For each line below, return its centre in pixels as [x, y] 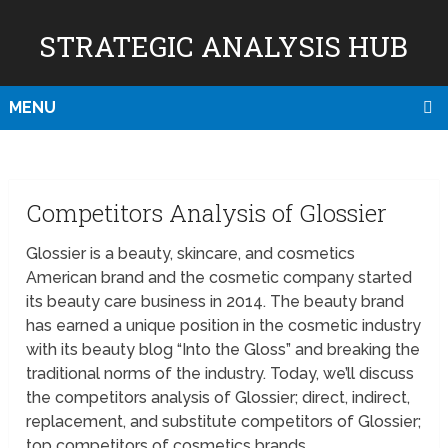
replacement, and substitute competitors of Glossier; [224, 422]
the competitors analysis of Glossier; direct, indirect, [218, 398]
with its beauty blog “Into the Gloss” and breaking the [223, 350]
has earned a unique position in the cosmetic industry [224, 326]
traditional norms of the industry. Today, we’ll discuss [220, 374]
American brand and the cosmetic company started [219, 278]
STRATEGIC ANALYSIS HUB [224, 46]
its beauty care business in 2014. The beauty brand [215, 302]
